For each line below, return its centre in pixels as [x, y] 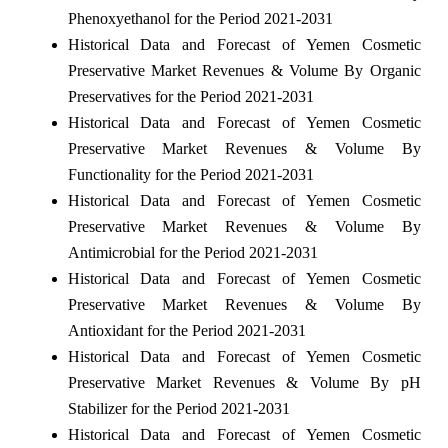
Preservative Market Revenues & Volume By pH [244, 382]
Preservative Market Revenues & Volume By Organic [244, 70]
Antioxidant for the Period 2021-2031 [186, 330]
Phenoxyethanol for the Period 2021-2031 [200, 18]
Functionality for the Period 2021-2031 [190, 174]
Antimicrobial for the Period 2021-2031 [192, 252]
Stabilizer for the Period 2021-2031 [178, 408]
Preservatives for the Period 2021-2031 [190, 96]
